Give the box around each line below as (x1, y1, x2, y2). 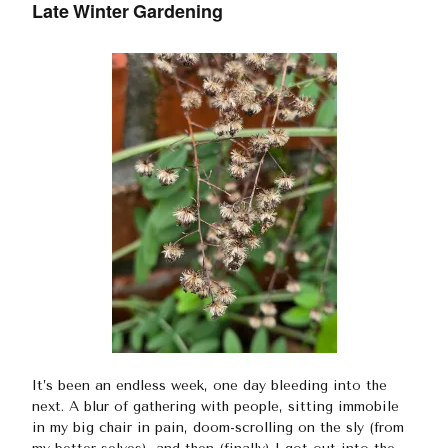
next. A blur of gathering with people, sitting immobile (32, 397, 399, 415)
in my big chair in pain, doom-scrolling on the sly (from (32, 418, 404, 436)
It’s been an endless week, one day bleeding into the (32, 376, 387, 394)
